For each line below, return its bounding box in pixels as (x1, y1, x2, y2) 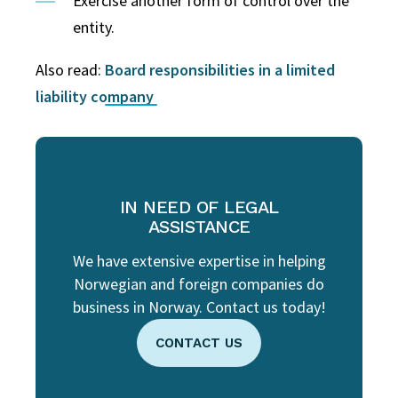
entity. (73, 16, 115, 37)
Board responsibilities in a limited (105, 59, 335, 80)
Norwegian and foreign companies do (74, 273, 324, 294)
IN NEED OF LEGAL (119, 195, 279, 218)
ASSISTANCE (147, 215, 251, 237)
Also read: (36, 59, 105, 80)
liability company (36, 85, 157, 107)
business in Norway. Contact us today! (72, 296, 326, 317)
